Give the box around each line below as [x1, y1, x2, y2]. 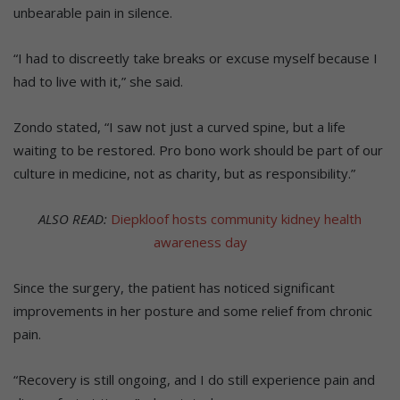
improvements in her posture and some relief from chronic [13, 302, 372, 321]
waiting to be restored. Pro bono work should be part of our [13, 141, 383, 160]
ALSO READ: [38, 210, 107, 229]
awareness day [153, 233, 247, 252]
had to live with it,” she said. [13, 72, 183, 91]
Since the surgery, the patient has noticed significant [13, 279, 335, 297]
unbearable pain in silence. [13, 4, 172, 22]
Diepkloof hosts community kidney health [111, 210, 362, 229]
